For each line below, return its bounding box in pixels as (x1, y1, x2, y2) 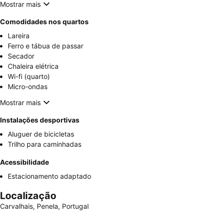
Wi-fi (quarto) (8, 72, 50, 80)
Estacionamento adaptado (8, 172, 91, 180)
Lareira (8, 31, 30, 40)
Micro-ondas (8, 82, 47, 91)
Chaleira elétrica (8, 62, 59, 70)
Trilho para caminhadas (8, 140, 81, 148)
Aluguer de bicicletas (8, 130, 74, 138)
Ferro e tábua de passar (8, 42, 83, 50)
